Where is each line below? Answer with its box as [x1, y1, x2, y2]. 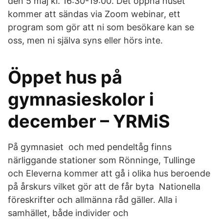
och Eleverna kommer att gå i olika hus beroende [8, 168, 210, 178]
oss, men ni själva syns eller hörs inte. [8, 35, 163, 45]
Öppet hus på [8, 66, 122, 88]
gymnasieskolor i [8, 88, 154, 110]
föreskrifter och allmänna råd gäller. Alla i [8, 195, 177, 205]
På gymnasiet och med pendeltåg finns [8, 142, 172, 152]
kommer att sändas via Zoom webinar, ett [8, 9, 180, 19]
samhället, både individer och [8, 208, 129, 218]
